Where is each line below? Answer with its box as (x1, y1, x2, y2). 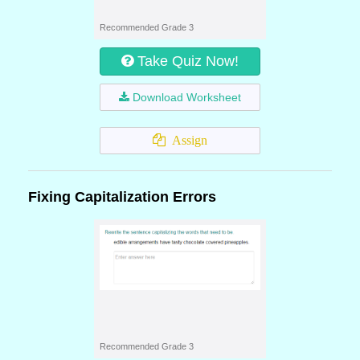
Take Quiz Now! (137, 53, 239, 69)
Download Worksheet (133, 91, 241, 104)
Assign (166, 133, 207, 147)
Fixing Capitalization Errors (28, 189, 216, 205)
